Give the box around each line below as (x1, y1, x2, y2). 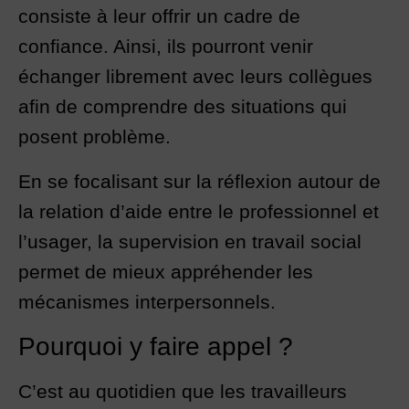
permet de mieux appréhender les (18, 261, 313, 283)
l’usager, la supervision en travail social (18, 231, 362, 253)
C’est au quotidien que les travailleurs (18, 381, 347, 403)
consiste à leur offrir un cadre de (18, 5, 300, 27)
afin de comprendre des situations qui (18, 96, 347, 118)
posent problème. (18, 126, 171, 148)
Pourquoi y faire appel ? (18, 332, 300, 362)
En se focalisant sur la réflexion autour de (18, 171, 381, 193)
